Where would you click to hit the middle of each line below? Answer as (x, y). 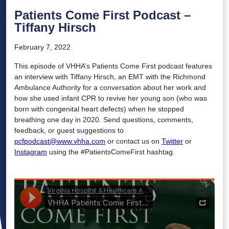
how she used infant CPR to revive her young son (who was (111, 98)
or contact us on (133, 141)
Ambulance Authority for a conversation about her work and (110, 88)
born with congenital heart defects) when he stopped (99, 109)
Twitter (172, 141)
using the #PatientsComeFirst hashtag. (111, 152)
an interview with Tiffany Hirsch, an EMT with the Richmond (110, 77)
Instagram (31, 152)
